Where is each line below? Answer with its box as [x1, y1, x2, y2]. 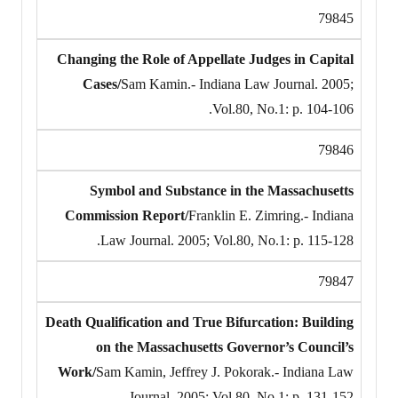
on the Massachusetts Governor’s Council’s [96, 338, 354, 354]
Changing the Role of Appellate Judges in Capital [57, 51, 354, 67]
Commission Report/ [65, 207, 188, 223]
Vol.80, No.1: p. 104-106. [212, 100, 354, 116]
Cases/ [83, 76, 121, 92]
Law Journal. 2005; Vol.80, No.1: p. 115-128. [100, 232, 354, 248]
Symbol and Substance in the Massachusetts [90, 182, 354, 198]
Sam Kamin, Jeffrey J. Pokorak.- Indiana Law [96, 363, 354, 379]
